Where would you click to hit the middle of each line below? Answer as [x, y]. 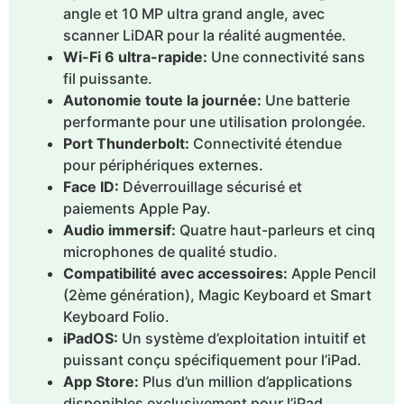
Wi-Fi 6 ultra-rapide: [135, 56]
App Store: [101, 381]
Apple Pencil [332, 273]
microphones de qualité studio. [170, 251]
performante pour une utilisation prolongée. [215, 121]
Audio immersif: [119, 230]
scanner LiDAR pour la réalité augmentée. [205, 35]
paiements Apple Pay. [137, 208]
